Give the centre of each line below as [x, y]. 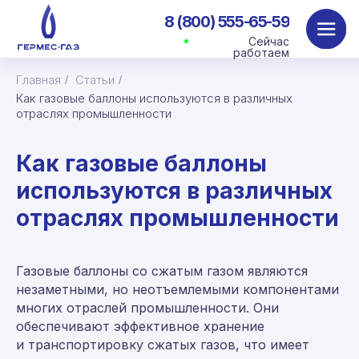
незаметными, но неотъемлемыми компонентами [177, 289]
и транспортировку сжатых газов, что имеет [163, 345]
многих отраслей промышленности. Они [147, 308]
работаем [186, 37]
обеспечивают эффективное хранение [140, 326]
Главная [38, 80]
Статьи [95, 80]
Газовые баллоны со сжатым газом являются [162, 271]
